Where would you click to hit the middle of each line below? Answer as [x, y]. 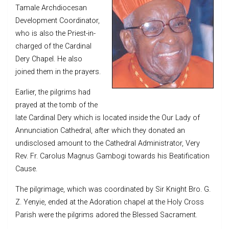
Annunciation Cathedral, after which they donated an [100, 130]
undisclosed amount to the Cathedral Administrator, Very [108, 143]
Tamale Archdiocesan [51, 8]
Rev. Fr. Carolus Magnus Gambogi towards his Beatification [112, 156]
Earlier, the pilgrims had [53, 92]
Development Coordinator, [58, 20]
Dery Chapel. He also [49, 59]
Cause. [26, 169]
